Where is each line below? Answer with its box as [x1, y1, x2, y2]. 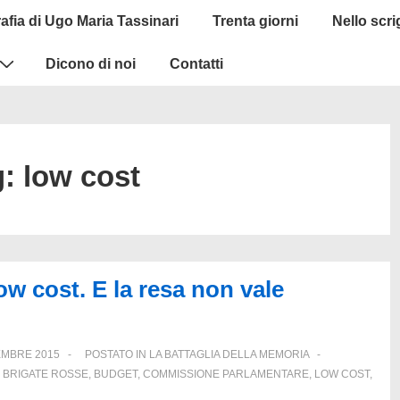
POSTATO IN [85, 348, 149, 361]
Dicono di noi [46, 56, 136, 71]
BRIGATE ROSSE [3, 368, 88, 380]
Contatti [170, 56, 223, 71]
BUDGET [94, 368, 137, 380]
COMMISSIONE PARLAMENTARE [143, 368, 309, 380]
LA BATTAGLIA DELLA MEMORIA [149, 348, 309, 361]
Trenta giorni [212, 13, 298, 29]
